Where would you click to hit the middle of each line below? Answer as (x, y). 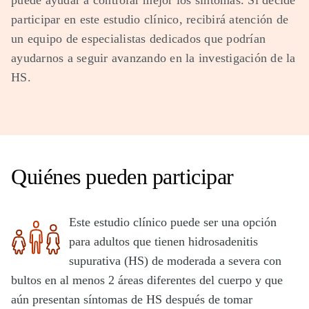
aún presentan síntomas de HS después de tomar (132, 299)
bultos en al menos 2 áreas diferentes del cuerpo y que (147, 280)
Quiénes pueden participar (122, 177)
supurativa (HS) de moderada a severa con (175, 261)
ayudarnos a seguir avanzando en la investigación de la (153, 58)
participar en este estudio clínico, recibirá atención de (150, 19)
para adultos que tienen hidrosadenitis (163, 241)
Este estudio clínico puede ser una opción (173, 222)
